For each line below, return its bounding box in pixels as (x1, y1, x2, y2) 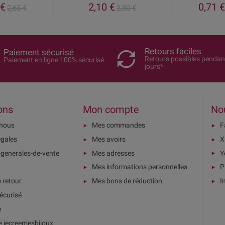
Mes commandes (92, 121, 145, 129)
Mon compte (83, 103, 139, 116)
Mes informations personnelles (92, 163, 187, 171)
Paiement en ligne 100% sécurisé (4, 56, 104, 64)
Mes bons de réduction (92, 177, 162, 185)
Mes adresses (92, 149, 135, 157)
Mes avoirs (92, 135, 126, 143)
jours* (145, 62, 164, 70)
